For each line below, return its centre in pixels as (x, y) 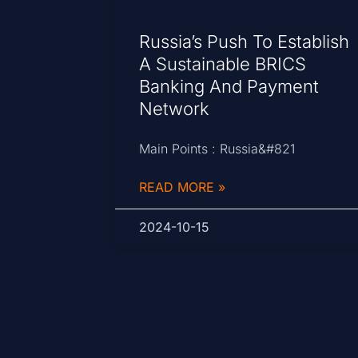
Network (175, 109)
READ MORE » (183, 187)
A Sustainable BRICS (223, 64)
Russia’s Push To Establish (245, 42)
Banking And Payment (229, 87)
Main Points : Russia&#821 (217, 149)
